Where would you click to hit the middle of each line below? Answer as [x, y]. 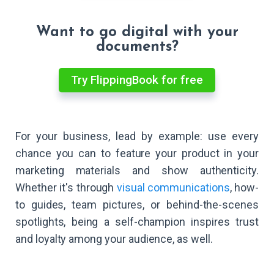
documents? [137, 47]
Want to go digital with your [137, 32]
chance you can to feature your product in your [137, 154]
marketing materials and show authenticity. [137, 171]
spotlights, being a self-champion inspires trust [137, 222]
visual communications [173, 188]
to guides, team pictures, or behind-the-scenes [137, 205]
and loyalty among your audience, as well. [114, 239]
